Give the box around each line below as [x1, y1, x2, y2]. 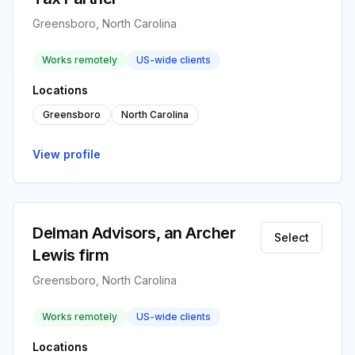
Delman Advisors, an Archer [32, 223, 235, 242]
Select [274, 231, 309, 244]
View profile [32, 147, 101, 161]
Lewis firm [32, 246, 109, 265]
